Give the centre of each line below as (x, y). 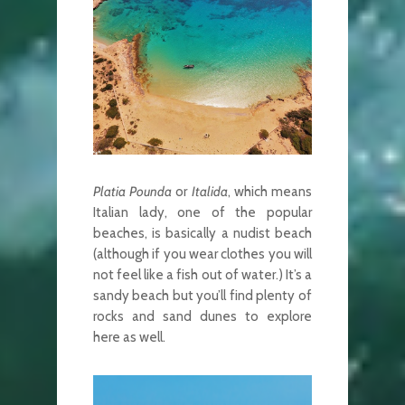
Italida (209, 191)
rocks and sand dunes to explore (202, 316)
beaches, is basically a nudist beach (202, 233)
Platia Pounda (132, 191)
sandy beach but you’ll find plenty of (202, 295)
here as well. (129, 337)
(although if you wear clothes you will (202, 254)
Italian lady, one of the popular (202, 212)
